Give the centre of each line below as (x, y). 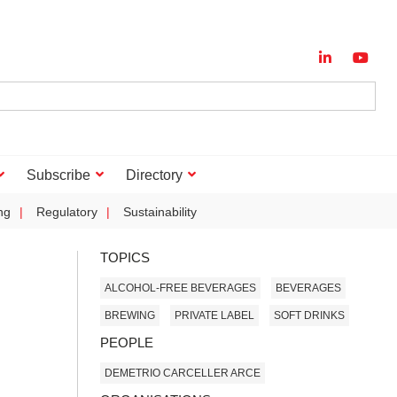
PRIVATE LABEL (214, 315)
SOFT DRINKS (309, 315)
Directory (154, 175)
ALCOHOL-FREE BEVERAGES (180, 288)
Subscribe (58, 175)
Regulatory (67, 212)
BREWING (130, 315)
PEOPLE (127, 343)
